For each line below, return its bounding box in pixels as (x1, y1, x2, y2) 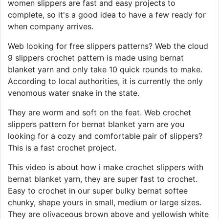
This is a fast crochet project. (8, 142, 116, 153)
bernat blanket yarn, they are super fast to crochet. (8, 174, 197, 184)
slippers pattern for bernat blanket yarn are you (8, 119, 184, 129)
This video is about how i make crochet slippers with (8, 162, 203, 172)
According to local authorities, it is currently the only (8, 76, 203, 86)
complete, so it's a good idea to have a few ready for (8, 9, 206, 20)
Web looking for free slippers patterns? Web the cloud (8, 41, 208, 51)
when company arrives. (8, 21, 93, 31)
